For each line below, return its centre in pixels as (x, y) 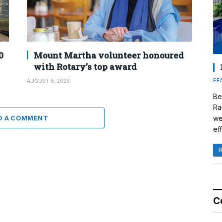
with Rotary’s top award (85, 66)
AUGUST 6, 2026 (48, 81)
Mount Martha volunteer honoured (109, 55)
